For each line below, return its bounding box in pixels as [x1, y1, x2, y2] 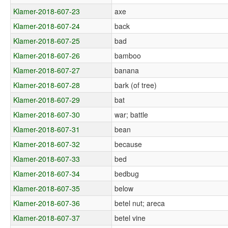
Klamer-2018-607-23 [13, 6, 80, 16]
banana [115, 65, 139, 75]
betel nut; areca [115, 197, 165, 208]
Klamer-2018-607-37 [13, 212, 80, 223]
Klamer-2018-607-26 [13, 50, 80, 61]
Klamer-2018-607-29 [13, 94, 80, 105]
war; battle [115, 109, 149, 120]
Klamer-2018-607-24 [13, 20, 80, 31]
